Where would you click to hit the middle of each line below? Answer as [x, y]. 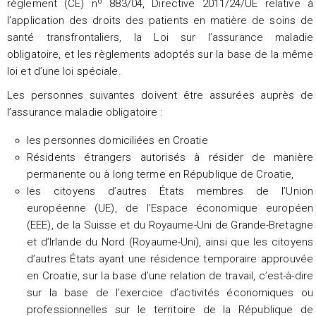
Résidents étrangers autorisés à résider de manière [170, 157]
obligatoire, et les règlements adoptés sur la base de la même [160, 54]
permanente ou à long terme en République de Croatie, [160, 174]
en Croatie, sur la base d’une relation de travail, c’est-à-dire [170, 275]
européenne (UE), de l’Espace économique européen [170, 208]
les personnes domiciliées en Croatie [117, 140]
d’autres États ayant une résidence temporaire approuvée [170, 259]
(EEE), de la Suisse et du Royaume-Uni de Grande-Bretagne [170, 225]
